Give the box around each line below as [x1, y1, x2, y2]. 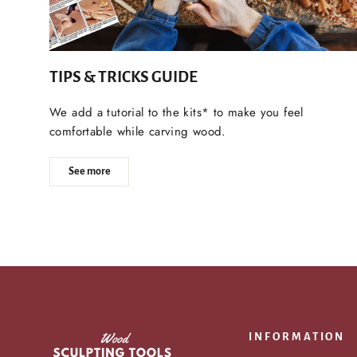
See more [68, 166, 111, 178]
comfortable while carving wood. [49, 123, 226, 141]
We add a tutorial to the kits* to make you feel [49, 104, 304, 122]
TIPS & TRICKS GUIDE [49, 69, 198, 86]
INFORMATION [249, 331, 346, 343]
